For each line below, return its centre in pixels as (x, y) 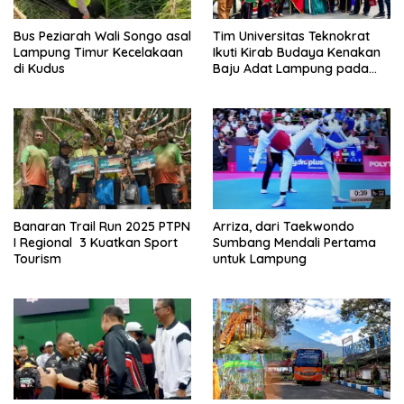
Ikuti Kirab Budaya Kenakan (297, 53)
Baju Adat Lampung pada (291, 69)
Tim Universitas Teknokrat (291, 37)
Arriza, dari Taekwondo (284, 226)
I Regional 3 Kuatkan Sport (96, 242)
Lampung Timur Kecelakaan (98, 53)
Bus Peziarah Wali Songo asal (102, 37)
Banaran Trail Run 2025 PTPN (102, 226)
